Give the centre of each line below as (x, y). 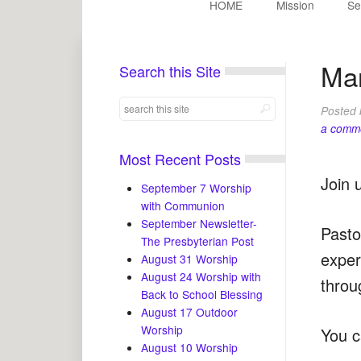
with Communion (183, 206)
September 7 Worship (197, 188)
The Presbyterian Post (198, 241)
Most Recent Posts (180, 159)
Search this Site (170, 71)
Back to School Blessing (202, 295)
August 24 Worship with (201, 277)
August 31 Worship (190, 259)
